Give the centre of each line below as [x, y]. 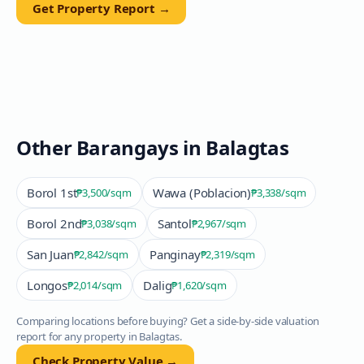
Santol [174, 223]
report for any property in [78, 336]
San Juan [50, 254]
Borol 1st [52, 193]
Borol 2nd [54, 223]
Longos [47, 285]
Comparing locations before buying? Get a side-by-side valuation [168, 321]
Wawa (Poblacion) [202, 193]
